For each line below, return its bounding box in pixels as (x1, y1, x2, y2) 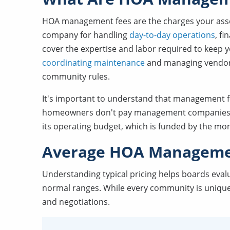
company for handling (42, 29, 129, 41)
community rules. (42, 71, 110, 82)
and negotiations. (42, 196, 110, 207)
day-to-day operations (129, 29, 215, 41)
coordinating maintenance (42, 57, 145, 68)
